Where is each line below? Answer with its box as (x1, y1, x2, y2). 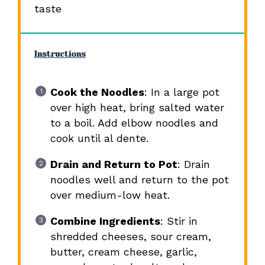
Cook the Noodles (50, 86, 144, 99)
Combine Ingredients (50, 215, 160, 228)
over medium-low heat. (50, 189, 170, 202)
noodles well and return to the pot (50, 173, 229, 186)
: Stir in (160, 215, 198, 228)
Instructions (34, 50, 86, 59)
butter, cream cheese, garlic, (50, 245, 197, 258)
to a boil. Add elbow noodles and (50, 117, 218, 130)
